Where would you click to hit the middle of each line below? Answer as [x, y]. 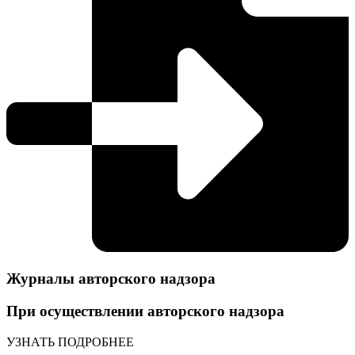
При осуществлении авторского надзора [145, 311]
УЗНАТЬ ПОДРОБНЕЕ [70, 342]
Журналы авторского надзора [111, 279]
